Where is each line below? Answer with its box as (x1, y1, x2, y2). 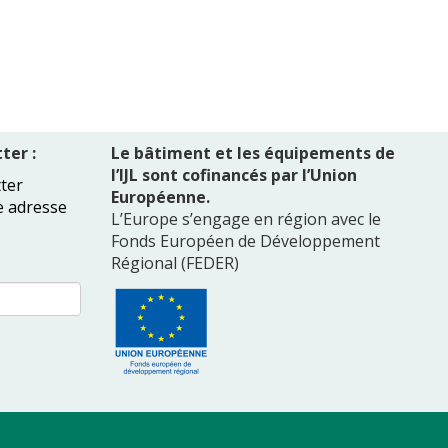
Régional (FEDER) (111, 252, 239, 274)
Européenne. (111, 186, 210, 208)
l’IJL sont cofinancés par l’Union (111, 164, 357, 186)
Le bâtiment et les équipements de (111, 142, 395, 164)
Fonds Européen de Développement (111, 230, 380, 252)
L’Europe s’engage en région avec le (111, 208, 381, 230)
